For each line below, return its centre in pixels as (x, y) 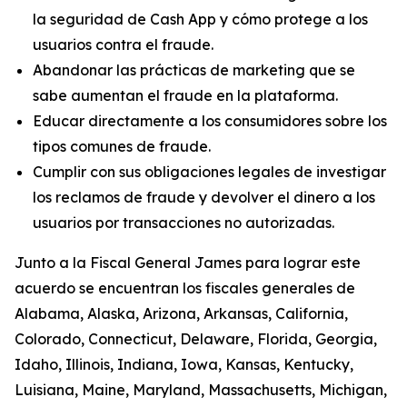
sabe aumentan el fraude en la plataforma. (185, 95)
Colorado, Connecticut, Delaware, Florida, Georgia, (196, 339)
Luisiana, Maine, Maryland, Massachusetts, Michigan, (201, 390)
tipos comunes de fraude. (122, 146)
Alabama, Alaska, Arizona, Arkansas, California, (181, 313)
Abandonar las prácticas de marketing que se (194, 70)
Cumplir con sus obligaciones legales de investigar (209, 172)
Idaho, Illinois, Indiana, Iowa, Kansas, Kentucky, (184, 364)
